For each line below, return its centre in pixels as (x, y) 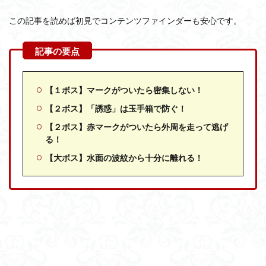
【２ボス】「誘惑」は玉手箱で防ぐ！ (116, 108)
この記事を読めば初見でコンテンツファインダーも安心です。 (125, 20)
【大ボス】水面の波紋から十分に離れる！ (124, 158)
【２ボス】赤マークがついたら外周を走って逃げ (137, 127)
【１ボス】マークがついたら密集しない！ (124, 90)
